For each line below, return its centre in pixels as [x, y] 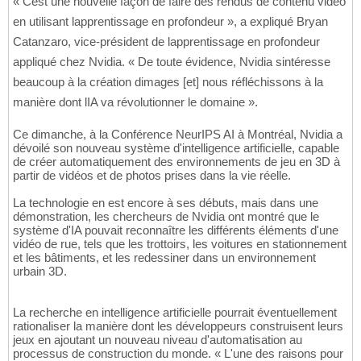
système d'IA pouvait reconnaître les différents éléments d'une [176, 230]
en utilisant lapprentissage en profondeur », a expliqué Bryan [170, 22]
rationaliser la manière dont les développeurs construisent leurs [178, 326]
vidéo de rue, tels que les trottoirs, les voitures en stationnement [180, 244]
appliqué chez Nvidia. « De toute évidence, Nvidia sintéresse [172, 62]
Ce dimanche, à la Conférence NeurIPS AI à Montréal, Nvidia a [178, 135]
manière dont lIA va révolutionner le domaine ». [135, 102]
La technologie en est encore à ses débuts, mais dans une [166, 203]
